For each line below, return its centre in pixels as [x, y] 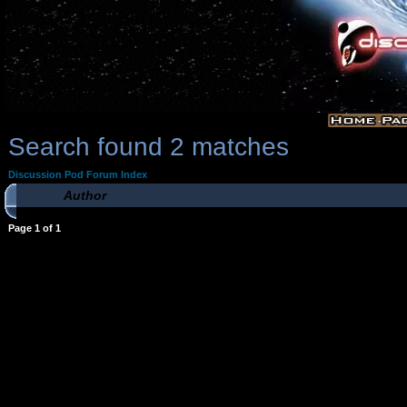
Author [84, 195]
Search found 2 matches [149, 147]
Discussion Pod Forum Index [78, 174]
